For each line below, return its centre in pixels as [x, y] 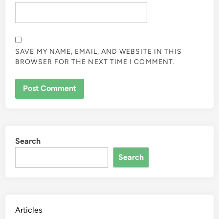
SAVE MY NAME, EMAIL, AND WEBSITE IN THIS [99, 51]
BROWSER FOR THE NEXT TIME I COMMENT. [95, 62]
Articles [29, 210]
